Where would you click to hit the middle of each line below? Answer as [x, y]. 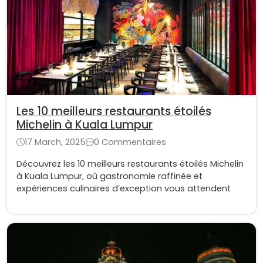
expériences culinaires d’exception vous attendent [124, 189]
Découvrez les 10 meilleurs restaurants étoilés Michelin [130, 164]
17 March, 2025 [55, 142]
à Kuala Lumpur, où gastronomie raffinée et [109, 176]
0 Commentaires [130, 142]
